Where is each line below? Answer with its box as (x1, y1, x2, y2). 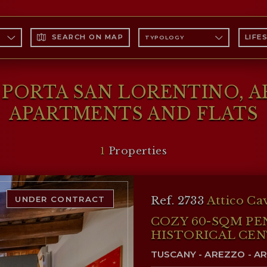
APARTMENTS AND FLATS (9, 103, 258, 125)
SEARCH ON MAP (51, 33, 124, 42)
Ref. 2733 (150, 193, 207, 207)
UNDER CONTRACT (15, 194, 105, 204)
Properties (105, 144, 167, 157)
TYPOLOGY (145, 33, 184, 41)
